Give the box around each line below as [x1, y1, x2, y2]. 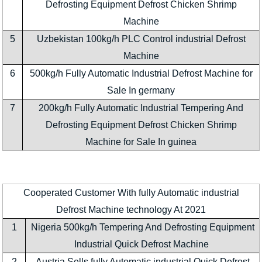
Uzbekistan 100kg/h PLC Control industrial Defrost [36, 34, 246, 44]
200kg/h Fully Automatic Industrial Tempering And [39, 103, 243, 113]
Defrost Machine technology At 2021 [56, 205, 206, 215]
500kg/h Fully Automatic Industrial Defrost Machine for [29, 68, 253, 79]
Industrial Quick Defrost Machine [74, 239, 211, 250]
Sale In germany [107, 85, 175, 96]
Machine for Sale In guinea [85, 137, 196, 147]
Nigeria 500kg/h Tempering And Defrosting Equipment [30, 222, 254, 233]
